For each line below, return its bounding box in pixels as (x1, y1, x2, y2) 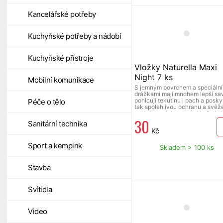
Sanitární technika (28, 119, 87, 128)
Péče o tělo (28, 97, 65, 107)
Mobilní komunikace (28, 75, 94, 85)
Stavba (28, 163, 50, 172)
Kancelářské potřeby (28, 9, 96, 19)
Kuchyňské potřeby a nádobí (28, 31, 121, 41)
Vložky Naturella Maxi (134, 62, 217, 72)
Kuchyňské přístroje (28, 53, 94, 63)
